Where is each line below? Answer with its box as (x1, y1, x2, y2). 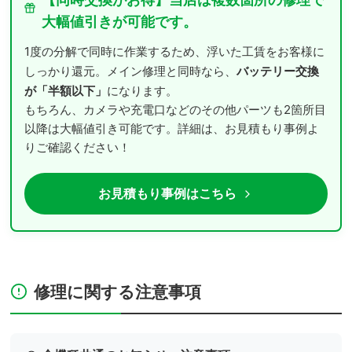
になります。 (107, 83, 178, 98)
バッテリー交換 (236, 62, 319, 79)
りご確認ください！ (24, 140, 130, 155)
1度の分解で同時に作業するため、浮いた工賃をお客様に (24, 44, 324, 59)
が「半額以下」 (24, 82, 107, 99)
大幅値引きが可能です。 (42, 13, 198, 30)
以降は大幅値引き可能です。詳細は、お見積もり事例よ (24, 121, 319, 136)
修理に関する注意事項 (34, 282, 201, 302)
